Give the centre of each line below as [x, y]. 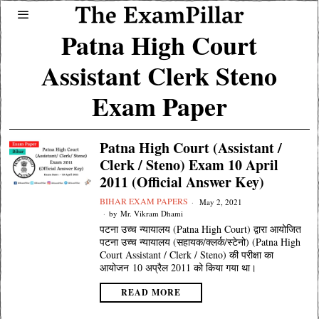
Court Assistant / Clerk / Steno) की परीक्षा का [186, 255]
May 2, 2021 [219, 202]
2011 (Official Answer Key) [182, 182]
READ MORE [151, 292]
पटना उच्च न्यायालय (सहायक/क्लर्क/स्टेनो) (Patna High [200, 242]
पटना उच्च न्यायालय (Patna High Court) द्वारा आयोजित [200, 229]
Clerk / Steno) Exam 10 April [189, 165]
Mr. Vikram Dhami [151, 213]
